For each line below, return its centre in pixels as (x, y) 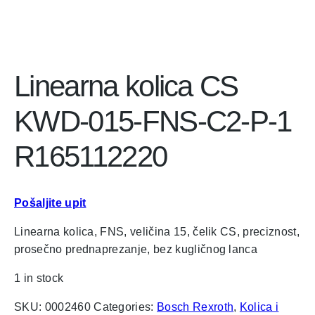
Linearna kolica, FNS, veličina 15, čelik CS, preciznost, (157, 232)
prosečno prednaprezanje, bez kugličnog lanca (136, 250)
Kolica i (259, 307)
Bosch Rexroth (195, 307)
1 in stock (39, 278)
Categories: (126, 307)
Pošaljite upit (50, 203)
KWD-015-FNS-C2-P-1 (153, 122)
